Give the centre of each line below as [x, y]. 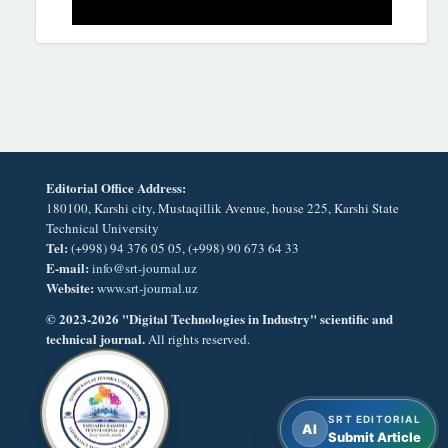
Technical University [102, 228]
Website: [70, 288]
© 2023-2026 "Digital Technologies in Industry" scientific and [219, 318]
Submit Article [374, 437]
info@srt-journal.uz [144, 268]
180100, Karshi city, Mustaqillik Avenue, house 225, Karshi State [222, 208]
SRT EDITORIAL [374, 419]
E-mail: [67, 268]
